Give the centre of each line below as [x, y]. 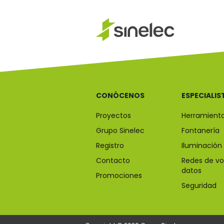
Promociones [119, 175]
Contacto [113, 160]
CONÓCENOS [120, 95]
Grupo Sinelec [120, 130]
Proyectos [113, 115]
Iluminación [201, 145]
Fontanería [200, 130]
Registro [110, 145]
